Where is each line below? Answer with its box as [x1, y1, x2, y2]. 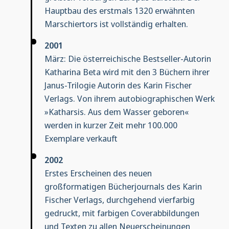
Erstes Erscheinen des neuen [44, 167, 152, 179]
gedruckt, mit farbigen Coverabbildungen [44, 207, 199, 219]
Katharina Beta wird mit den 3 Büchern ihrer [44, 66, 210, 78]
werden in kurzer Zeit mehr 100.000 [44, 119, 177, 131]
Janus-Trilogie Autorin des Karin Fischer [44, 79, 192, 91]
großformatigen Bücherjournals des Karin [44, 180, 202, 193]
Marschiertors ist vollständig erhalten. [44, 18, 188, 30]
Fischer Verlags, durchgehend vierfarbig [44, 194, 195, 206]
